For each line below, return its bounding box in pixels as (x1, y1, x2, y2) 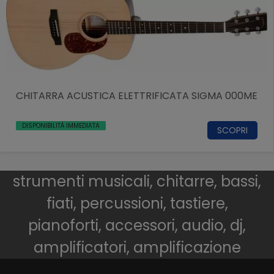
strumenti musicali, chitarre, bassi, (13, 171, 261, 191)
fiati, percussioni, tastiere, (46, 193, 228, 213)
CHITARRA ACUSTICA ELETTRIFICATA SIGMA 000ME (16, 88, 257, 103)
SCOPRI (217, 124, 248, 136)
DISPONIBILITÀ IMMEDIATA (22, 120, 100, 130)
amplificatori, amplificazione (33, 237, 241, 257)
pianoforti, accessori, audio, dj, (28, 215, 246, 235)
